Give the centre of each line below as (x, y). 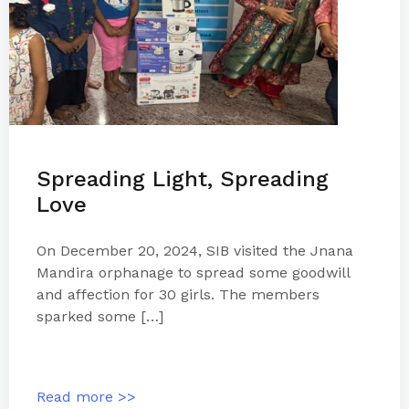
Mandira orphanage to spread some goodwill (193, 273)
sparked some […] (100, 316)
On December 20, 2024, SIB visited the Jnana (195, 251)
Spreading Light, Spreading (183, 179)
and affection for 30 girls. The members (178, 294)
